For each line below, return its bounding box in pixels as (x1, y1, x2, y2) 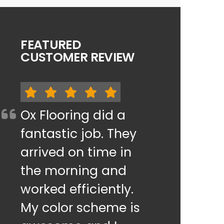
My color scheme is (20, 198, 140, 216)
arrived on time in (20, 143, 132, 161)
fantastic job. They (20, 124, 137, 142)
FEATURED (20, 35, 81, 53)
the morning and (20, 161, 127, 179)
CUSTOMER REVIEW (20, 48, 135, 66)
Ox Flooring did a (20, 106, 126, 124)
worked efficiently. (20, 180, 134, 198)
